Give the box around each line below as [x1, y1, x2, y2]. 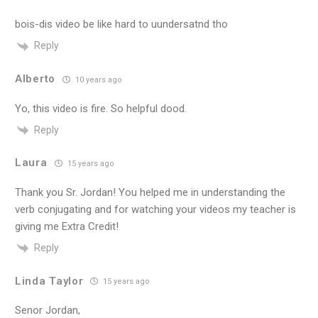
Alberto [15, 72, 55, 86]
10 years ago [72, 75, 122, 84]
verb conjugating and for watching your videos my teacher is [15, 202, 296, 216]
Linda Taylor [15, 274, 84, 287]
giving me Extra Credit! [15, 219, 119, 233]
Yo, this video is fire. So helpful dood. [15, 102, 187, 115]
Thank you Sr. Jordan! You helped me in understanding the [15, 185, 285, 199]
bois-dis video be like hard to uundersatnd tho [15, 18, 228, 31]
